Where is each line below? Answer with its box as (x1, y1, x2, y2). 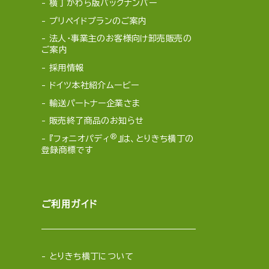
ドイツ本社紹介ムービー (49, 81, 139, 90)
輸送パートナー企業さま (49, 98, 141, 107)
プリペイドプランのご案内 (49, 16, 147, 25)
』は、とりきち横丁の (117, 134, 194, 143)
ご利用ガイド (41, 199, 97, 209)
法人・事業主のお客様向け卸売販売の (49, 34, 192, 43)
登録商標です (41, 145, 93, 154)
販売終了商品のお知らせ (49, 116, 144, 125)
